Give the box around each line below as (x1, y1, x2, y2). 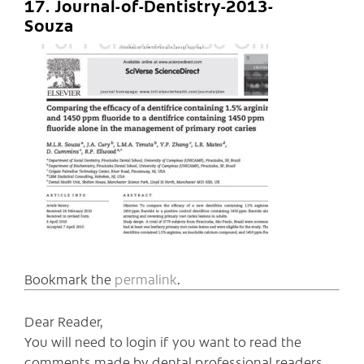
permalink (115, 269, 177, 288)
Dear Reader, (24, 311, 103, 330)
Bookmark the (24, 269, 115, 288)
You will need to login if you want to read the (24, 331, 301, 350)
